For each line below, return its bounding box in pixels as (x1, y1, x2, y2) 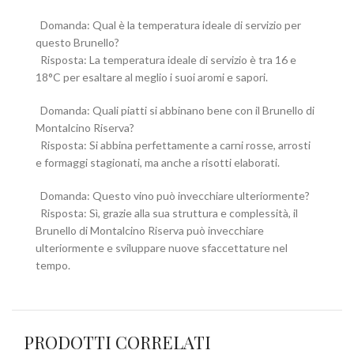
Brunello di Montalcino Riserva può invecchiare (36, 223, 264, 237)
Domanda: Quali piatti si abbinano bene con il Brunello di (36, 103, 314, 117)
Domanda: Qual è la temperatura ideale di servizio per (36, 17, 301, 32)
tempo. (36, 258, 70, 272)
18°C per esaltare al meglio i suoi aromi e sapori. (36, 70, 268, 84)
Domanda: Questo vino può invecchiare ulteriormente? (36, 188, 310, 202)
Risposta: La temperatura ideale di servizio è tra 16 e (36, 52, 296, 66)
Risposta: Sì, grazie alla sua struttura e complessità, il (36, 205, 298, 220)
